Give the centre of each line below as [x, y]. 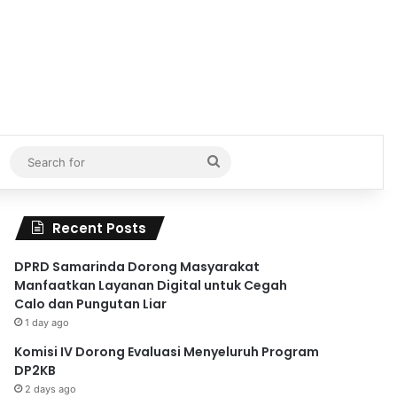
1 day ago [47, 322]
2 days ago [51, 389]
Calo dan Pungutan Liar [91, 304]
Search [242, 161]
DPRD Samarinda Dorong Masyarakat [137, 266]
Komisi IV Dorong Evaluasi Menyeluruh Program [167, 351]
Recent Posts [100, 228]
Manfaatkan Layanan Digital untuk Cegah [151, 285]
